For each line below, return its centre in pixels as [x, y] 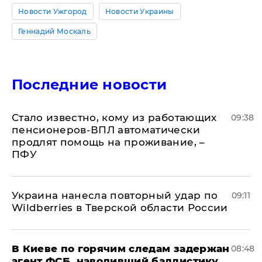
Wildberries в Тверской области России [120, 208]
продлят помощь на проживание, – [108, 142]
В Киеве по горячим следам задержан [121, 249]
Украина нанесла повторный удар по [115, 195]
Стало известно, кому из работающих [114, 118]
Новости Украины [139, 11]
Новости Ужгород [53, 11]
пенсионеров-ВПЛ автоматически [106, 130]
